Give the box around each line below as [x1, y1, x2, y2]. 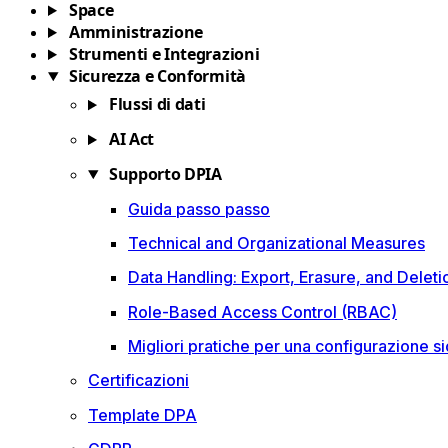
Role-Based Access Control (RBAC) [128, 301, 397, 322]
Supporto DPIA [108, 162, 222, 185]
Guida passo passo [128, 198, 270, 219]
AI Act [108, 128, 155, 151]
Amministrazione [68, 21, 204, 43]
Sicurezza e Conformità [68, 65, 246, 87]
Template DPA [88, 404, 197, 425]
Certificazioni [88, 370, 189, 391]
